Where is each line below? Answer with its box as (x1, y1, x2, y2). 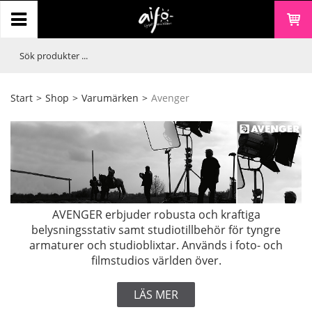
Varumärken (81, 91, 139, 104)
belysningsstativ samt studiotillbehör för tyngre (31, 222, 281, 238)
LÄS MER (134, 287, 178, 303)
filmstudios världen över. (91, 253, 221, 269)
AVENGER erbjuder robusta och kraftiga (52, 207, 260, 223)
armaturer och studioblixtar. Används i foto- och (29, 237, 283, 253)
